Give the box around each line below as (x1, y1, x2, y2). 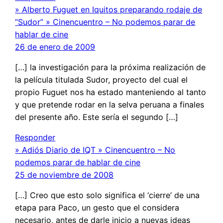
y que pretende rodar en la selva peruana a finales (15, 99, 205, 110)
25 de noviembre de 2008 (15, 169, 114, 180)
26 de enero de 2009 (15, 41, 96, 52)
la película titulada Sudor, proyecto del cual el (15, 74, 188, 85)
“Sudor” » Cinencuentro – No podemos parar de (15, 16, 196, 27)
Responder (15, 132, 56, 142)
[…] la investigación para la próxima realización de (15, 62, 206, 72)
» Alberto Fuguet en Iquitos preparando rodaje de (15, 4, 203, 14)
